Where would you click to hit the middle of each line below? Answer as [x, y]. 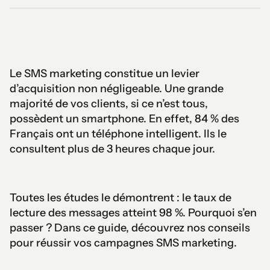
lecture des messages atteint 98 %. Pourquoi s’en [133, 212]
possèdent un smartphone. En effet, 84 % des [124, 118]
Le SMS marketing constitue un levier [105, 73]
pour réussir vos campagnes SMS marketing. [123, 243]
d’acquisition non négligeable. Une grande [117, 88]
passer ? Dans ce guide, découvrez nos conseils [130, 228]
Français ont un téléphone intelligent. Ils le [118, 133]
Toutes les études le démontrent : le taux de [121, 197]
